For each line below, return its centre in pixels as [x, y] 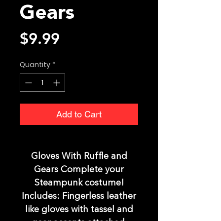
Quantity [35, 65]
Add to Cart [79, 114]
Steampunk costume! [79, 183]
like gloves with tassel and [79, 210]
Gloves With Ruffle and [79, 157]
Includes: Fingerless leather [79, 197]
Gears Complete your [79, 170]
